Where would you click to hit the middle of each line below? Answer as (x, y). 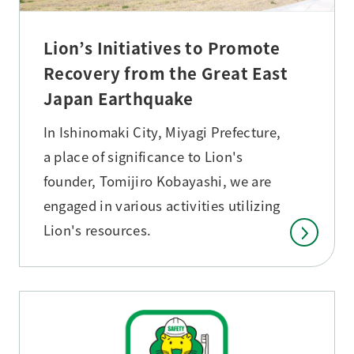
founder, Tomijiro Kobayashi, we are (157, 181)
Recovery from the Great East (166, 73)
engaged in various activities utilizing (162, 206)
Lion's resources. (97, 230)
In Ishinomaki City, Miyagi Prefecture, (162, 132)
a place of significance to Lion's (143, 157)
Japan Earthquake (118, 98)
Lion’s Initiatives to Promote (162, 48)
